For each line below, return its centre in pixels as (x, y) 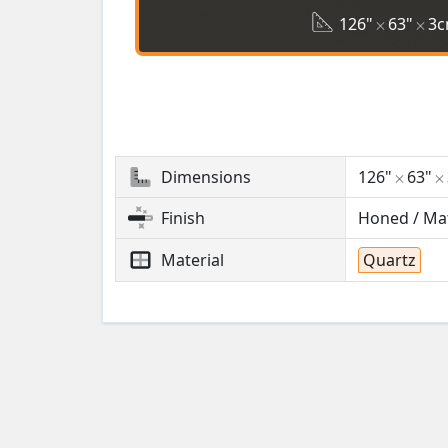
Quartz (389, 260)
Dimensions (206, 177)
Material (192, 260)
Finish (183, 218)
